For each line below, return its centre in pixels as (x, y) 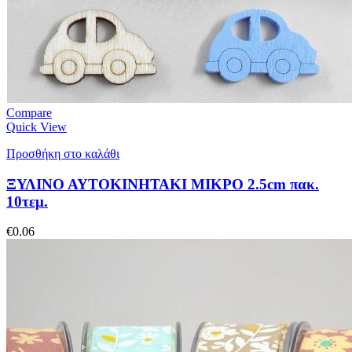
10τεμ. (27, 201)
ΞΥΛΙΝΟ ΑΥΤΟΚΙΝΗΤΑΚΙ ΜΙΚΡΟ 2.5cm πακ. (163, 184)
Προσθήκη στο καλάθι (63, 153)
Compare (29, 112)
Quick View (37, 126)
